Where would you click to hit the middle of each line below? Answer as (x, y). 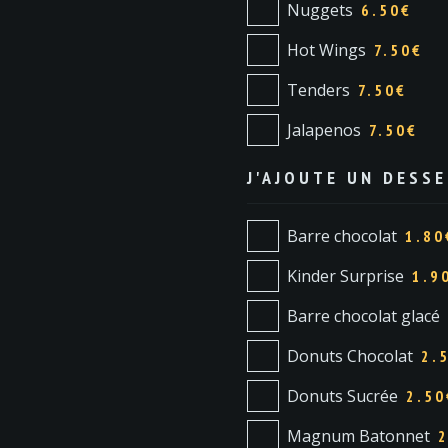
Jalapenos (323, 129)
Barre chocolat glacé (363, 315)
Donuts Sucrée (342, 395)
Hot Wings (326, 49)
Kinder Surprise (345, 275)
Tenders (318, 89)
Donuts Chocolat (349, 355)
